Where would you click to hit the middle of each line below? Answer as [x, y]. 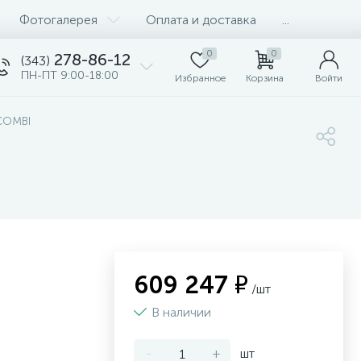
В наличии [183, 312]
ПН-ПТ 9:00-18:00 [70, 75]
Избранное [200, 78]
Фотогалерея [58, 19]
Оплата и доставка [201, 19]
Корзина [264, 78]
